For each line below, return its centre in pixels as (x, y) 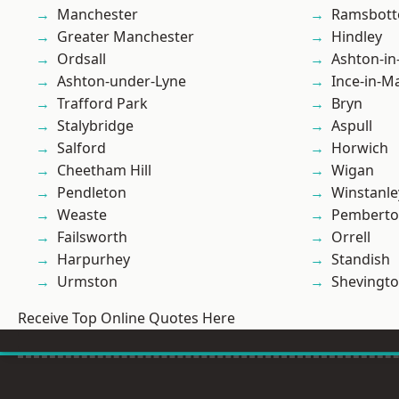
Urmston (87, 282)
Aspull (352, 126)
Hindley (357, 37)
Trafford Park (102, 104)
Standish (361, 260)
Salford (81, 148)
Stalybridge (95, 126)
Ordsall (81, 59)
